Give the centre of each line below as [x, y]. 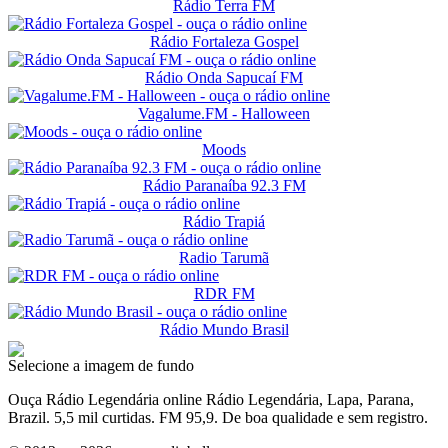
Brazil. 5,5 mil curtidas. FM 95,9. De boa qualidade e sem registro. [218, 417]
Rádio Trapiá [224, 221]
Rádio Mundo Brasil [224, 329]
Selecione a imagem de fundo [101, 365]
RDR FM [224, 293]
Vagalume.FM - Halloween [224, 113]
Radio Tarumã [224, 257]
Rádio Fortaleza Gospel [224, 41]
